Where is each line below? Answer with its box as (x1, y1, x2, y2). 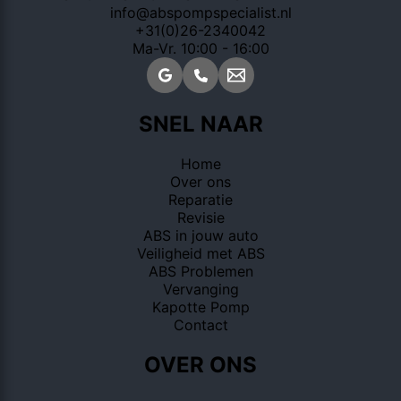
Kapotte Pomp (151, 298, 250, 317)
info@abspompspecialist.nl (109, 4, 292, 22)
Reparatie (168, 191, 233, 209)
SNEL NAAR (138, 111, 263, 138)
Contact (173, 316, 228, 335)
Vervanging (162, 280, 239, 299)
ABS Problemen (148, 262, 253, 281)
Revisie (176, 209, 225, 227)
